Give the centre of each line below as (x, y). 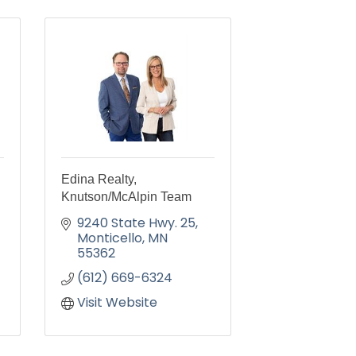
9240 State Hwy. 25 (136, 223)
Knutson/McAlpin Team (126, 197)
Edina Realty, (99, 179)
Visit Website (117, 302)
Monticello (110, 238)
